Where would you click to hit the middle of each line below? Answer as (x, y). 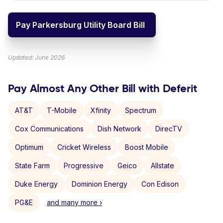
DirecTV (169, 129)
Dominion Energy (100, 184)
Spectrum (141, 110)
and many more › (74, 202)
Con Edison (160, 184)
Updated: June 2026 (36, 57)
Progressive (84, 166)
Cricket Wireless (84, 147)
